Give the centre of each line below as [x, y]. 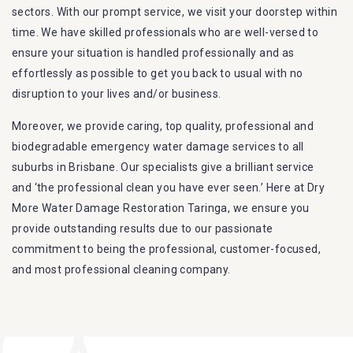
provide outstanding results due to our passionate [143, 229]
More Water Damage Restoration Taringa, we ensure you [161, 208]
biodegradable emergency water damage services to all [158, 147]
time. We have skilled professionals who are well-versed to [165, 33]
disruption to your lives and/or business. [117, 94]
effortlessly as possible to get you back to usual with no [158, 74]
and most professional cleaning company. [121, 270]
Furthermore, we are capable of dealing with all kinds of [158, 302]
